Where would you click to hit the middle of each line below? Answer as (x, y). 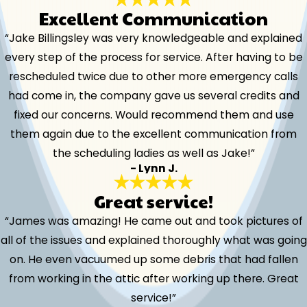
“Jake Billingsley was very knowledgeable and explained (153, 38)
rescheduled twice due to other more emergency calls (153, 77)
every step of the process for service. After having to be (153, 58)
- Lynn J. (153, 169)
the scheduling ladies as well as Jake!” (153, 153)
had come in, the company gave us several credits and (153, 96)
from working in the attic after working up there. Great (153, 278)
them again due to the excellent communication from (153, 134)
